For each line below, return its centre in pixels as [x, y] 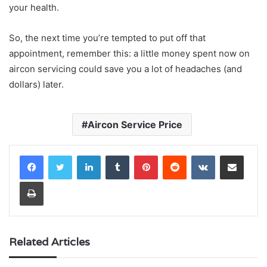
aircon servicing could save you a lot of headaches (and [125, 69]
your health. [34, 7]
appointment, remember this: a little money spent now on [129, 53]
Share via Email [253, 155]
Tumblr [141, 155]
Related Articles [49, 241]
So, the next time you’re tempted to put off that [107, 38]
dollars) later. [36, 84]
